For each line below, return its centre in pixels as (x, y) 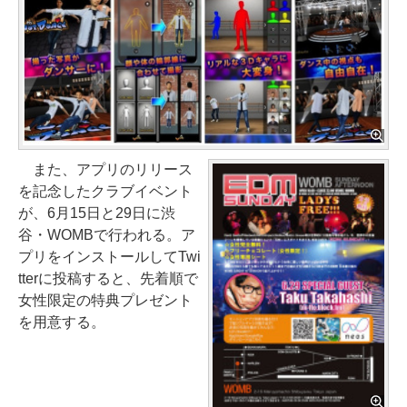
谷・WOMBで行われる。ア (107, 235)
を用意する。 (62, 323)
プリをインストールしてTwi (109, 257)
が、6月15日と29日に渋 (97, 213)
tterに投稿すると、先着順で (108, 279)
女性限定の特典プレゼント (105, 301)
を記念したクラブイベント (105, 192)
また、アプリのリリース (105, 170)
